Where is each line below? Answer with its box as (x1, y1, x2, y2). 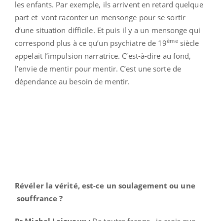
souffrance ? (15, 193, 63, 203)
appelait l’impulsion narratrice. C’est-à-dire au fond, (15, 50, 191, 61)
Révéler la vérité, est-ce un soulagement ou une (15, 180, 195, 190)
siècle (178, 37, 199, 48)
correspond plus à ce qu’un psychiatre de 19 (15, 37, 167, 48)
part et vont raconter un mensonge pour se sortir (15, 12, 185, 22)
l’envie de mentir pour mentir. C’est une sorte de (15, 63, 181, 74)
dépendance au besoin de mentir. (15, 76, 134, 86)
